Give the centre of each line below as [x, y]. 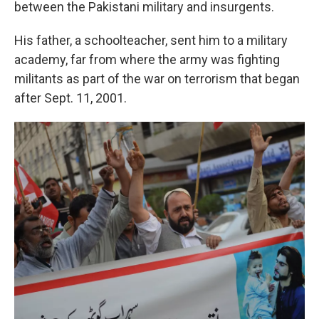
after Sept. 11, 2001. [70, 98]
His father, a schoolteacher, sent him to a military [151, 40]
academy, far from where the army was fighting [147, 59]
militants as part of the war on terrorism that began [157, 79]
